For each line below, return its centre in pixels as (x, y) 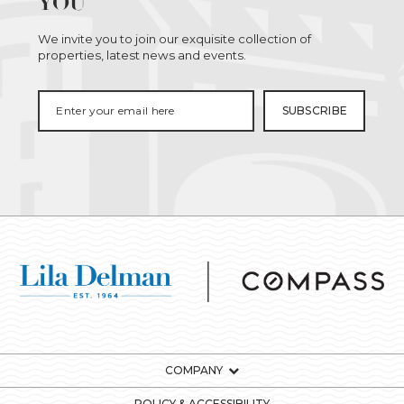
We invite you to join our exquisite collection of (175, 38)
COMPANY (194, 370)
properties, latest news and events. (142, 55)
